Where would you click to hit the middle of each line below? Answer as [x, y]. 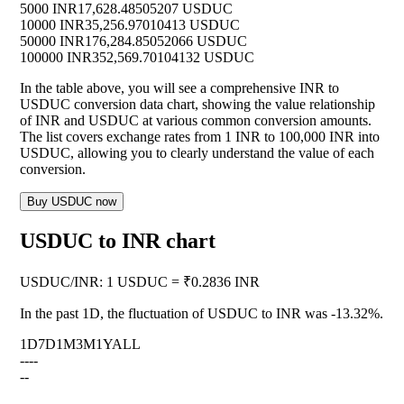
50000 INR [52, 41]
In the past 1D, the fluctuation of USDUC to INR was [175, 314]
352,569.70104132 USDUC [173, 58]
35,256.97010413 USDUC [162, 25]
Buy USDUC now [72, 202]
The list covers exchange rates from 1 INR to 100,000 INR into [200, 137]
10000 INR [52, 25]
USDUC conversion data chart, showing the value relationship [197, 105]
